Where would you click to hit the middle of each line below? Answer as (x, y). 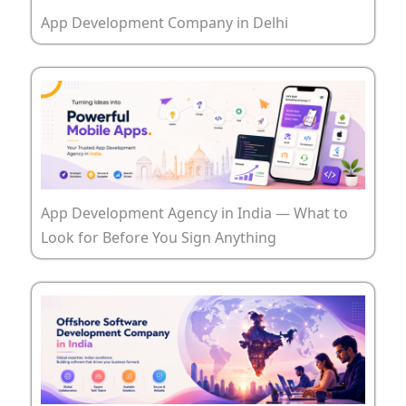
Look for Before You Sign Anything (159, 237)
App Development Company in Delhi (164, 22)
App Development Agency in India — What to (194, 213)
